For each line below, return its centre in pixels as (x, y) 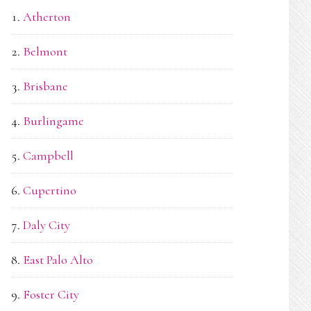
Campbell (48, 155)
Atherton (47, 17)
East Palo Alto (58, 260)
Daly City (47, 225)
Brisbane (45, 86)
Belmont (45, 51)
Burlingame (53, 121)
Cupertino (50, 190)
